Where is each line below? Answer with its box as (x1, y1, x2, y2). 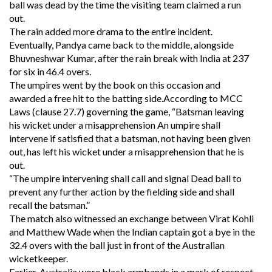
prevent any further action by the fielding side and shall (9, 186, 234, 197)
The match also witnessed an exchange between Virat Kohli (9, 212, 254, 224)
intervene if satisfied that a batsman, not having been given (9, 132, 251, 144)
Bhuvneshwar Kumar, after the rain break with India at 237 (9, 52, 249, 64)
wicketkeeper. (9, 253, 68, 264)
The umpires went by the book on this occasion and (9, 79, 220, 90)
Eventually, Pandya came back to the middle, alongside (9, 39, 234, 50)
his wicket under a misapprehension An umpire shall (9, 119, 220, 131)
